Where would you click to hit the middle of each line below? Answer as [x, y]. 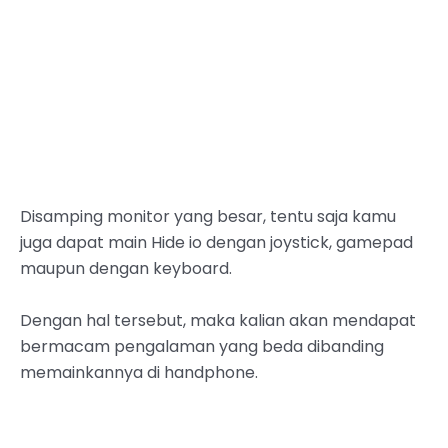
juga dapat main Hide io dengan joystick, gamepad [216, 243]
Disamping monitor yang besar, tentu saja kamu [208, 217]
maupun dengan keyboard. [126, 269]
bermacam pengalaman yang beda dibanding [202, 346]
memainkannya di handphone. [139, 372]
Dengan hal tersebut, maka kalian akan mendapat [218, 320]
